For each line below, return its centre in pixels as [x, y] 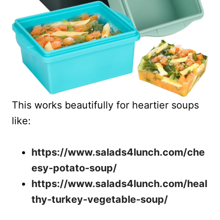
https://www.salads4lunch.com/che [118, 152]
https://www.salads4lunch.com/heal [119, 183]
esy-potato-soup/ [74, 168]
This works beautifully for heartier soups [105, 105]
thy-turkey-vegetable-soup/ [100, 199]
